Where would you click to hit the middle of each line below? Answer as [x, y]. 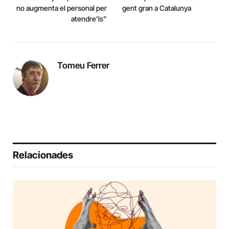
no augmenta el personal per [62, 8]
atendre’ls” [89, 19]
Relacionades [43, 155]
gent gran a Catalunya [157, 8]
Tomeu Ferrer [83, 66]
